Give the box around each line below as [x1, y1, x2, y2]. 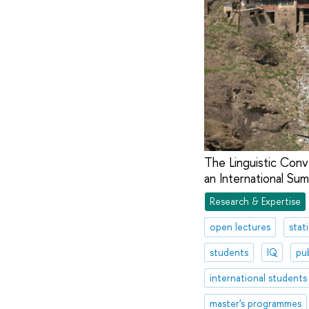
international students [209, 270, 307, 284]
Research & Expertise [209, 195, 301, 208]
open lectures [209, 220, 270, 234]
